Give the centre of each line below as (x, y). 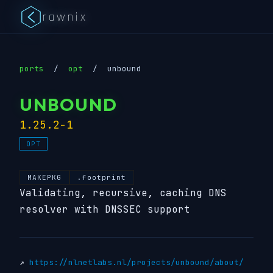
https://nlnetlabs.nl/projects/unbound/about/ (136, 262)
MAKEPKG (44, 177)
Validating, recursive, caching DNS (123, 193)
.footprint (102, 177)
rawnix (65, 17)
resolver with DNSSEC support (105, 209)
